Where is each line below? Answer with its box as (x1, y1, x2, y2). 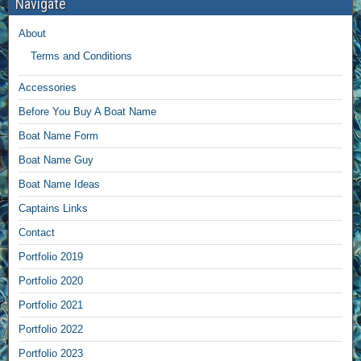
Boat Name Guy (19, 154, 93, 167)
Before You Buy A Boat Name (19, 106, 156, 118)
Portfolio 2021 (19, 299, 83, 312)
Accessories (19, 81, 77, 94)
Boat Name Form (19, 130, 98, 143)
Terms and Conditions (31, 50, 132, 63)
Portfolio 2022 (19, 323, 83, 336)
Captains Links (19, 202, 88, 215)
